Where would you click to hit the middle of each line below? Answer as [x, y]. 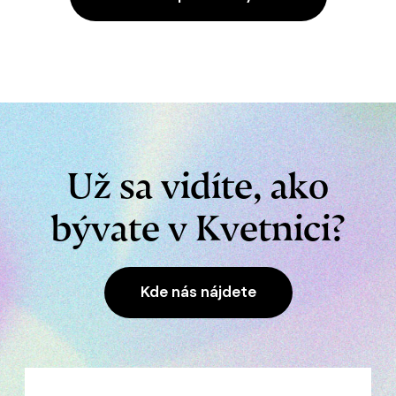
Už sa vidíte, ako [198, 176]
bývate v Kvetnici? [198, 219]
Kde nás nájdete [198, 292]
